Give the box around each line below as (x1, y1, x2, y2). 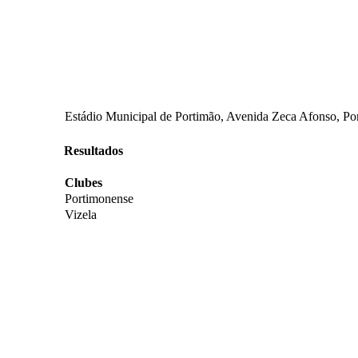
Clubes (65, 176, 102, 190)
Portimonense (65, 192, 133, 206)
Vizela (65, 208, 97, 222)
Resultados (64, 144, 123, 158)
